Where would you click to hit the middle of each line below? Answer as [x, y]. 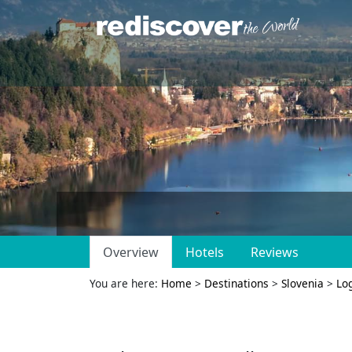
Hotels [205, 252]
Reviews [275, 252]
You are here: [125, 283]
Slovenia [302, 283]
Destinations [236, 283]
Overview [131, 252]
